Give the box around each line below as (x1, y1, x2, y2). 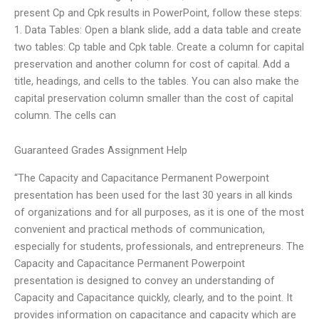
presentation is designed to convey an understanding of (14, 273, 275, 287)
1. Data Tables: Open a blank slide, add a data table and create (14, 23, 301, 36)
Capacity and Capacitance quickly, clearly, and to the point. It (14, 291, 293, 304)
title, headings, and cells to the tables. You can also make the (14, 74, 299, 88)
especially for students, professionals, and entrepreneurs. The (14, 239, 304, 253)
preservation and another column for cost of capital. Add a (14, 57, 290, 70)
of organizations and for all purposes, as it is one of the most (14, 205, 304, 219)
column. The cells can (14, 108, 116, 122)
